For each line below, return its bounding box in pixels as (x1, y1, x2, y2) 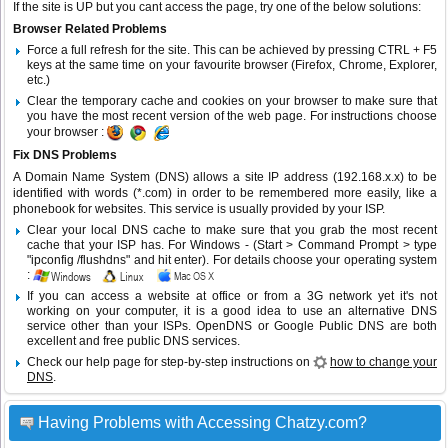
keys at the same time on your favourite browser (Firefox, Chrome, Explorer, (27, 58, 437, 73)
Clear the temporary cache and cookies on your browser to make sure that (27, 94, 437, 109)
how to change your (330, 355, 437, 370)
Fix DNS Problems (13, 148, 117, 163)
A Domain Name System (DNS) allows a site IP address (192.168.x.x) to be (13, 170, 437, 185)
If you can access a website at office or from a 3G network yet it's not (27, 289, 437, 304)
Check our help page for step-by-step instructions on (27, 355, 313, 370)
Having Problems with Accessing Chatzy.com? (38, 414, 367, 432)
